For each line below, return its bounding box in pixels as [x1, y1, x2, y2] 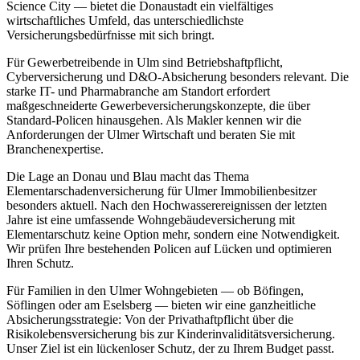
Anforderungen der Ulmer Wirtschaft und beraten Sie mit [6, 128, 295, 142]
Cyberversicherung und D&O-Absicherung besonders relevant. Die [6, 70, 349, 84]
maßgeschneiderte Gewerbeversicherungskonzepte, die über [6, 99, 310, 113]
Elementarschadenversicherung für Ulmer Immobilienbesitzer [6, 184, 317, 198]
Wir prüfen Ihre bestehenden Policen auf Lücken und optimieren [6, 242, 332, 256]
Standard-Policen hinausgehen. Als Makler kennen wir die [6, 113, 301, 128]
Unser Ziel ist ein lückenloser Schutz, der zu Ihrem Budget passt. [6, 342, 334, 356]
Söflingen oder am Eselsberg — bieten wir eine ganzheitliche [6, 298, 316, 313]
